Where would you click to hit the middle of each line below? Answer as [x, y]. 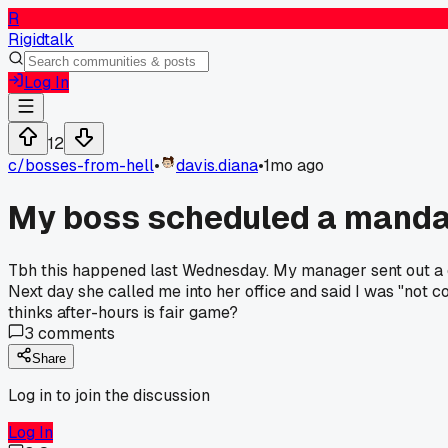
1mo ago [294, 165]
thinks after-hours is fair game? [123, 312]
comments [74, 333]
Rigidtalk [41, 39]
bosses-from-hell [89, 165]
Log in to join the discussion [109, 395]
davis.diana [217, 165]
